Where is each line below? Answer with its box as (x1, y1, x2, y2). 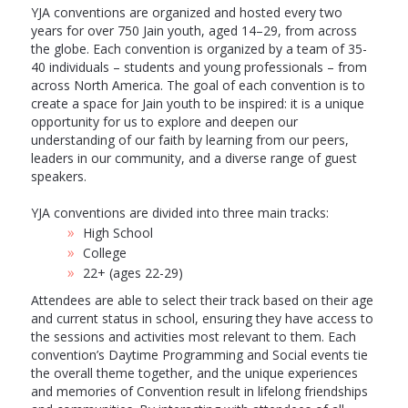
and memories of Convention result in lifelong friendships (30, 382, 368, 401)
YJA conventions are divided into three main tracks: (30, 204, 329, 222)
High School (82, 224, 153, 242)
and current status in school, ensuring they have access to (30, 310, 373, 328)
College (82, 244, 127, 262)
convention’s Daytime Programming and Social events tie (30, 346, 368, 364)
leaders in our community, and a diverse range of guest (30, 149, 357, 168)
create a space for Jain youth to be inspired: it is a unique (30, 95, 364, 113)
